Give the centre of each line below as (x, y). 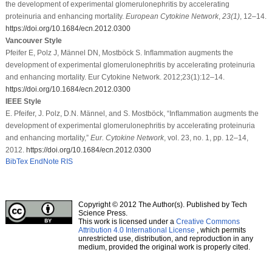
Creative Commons (208, 221)
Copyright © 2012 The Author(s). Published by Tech (162, 204)
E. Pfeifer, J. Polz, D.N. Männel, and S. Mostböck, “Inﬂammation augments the (132, 113)
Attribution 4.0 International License (136, 230)
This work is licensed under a (127, 221)
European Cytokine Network (172, 16)
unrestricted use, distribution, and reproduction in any (165, 238)
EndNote (44, 161)
